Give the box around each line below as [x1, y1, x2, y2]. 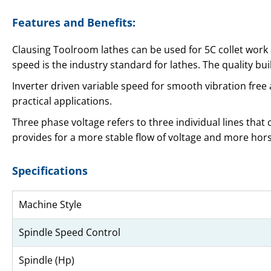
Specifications [12, 163, 88, 178]
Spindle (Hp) [19, 253, 74, 267]
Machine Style [19, 197, 82, 211]
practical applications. [12, 94, 112, 108]
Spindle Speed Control [19, 225, 120, 239]
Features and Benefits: [12, 15, 135, 30]
